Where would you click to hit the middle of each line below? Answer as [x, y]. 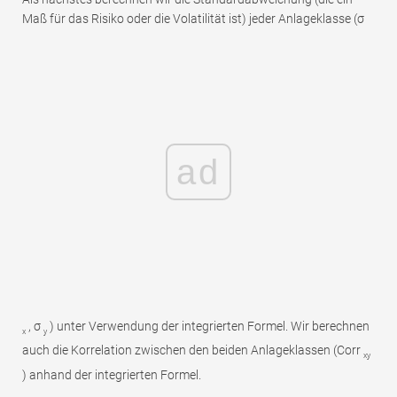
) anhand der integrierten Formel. [112, 375]
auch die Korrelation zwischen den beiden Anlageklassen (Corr [193, 350]
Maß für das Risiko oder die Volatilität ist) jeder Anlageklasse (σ [193, 18]
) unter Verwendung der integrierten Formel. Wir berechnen [208, 326]
